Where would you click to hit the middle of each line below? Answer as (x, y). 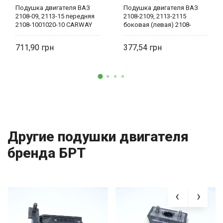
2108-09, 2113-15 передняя (55, 16)
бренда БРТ (47, 153)
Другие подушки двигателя (98, 137)
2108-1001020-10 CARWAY (54, 25)
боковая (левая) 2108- (157, 25)
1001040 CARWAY (149, 33)
